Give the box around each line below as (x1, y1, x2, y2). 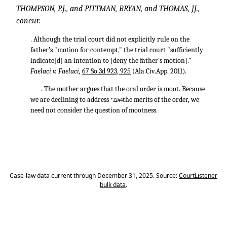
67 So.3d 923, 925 (82, 67, 131, 75)
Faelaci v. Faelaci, (30, 67, 82, 75)
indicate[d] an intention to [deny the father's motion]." (30, 56, 192, 65)
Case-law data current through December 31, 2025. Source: (10, 171, 179, 180)
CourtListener (179, 171, 217, 180)
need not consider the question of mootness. (30, 106, 158, 115)
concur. (16, 16, 41, 25)
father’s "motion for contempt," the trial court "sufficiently (30, 46, 203, 54)
